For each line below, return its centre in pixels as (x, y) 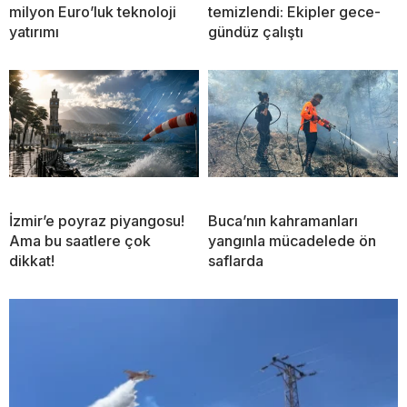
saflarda (236, 261)
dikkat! (32, 261)
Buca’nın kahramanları (283, 221)
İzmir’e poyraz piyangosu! (97, 221)
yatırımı (34, 32)
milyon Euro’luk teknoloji (93, 12)
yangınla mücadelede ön (292, 241)
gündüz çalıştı (256, 32)
